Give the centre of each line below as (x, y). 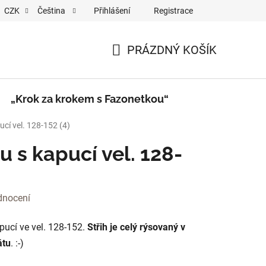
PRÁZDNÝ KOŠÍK (172, 50)
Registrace (173, 10)
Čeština (52, 11)
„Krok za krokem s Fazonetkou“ (90, 99)
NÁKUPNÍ (136, 64)
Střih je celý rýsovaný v (136, 227)
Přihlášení (112, 10)
